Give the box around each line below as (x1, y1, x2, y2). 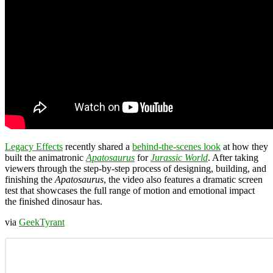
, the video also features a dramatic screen (104, 174, 263, 185)
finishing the (5, 174, 55, 185)
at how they (221, 141, 268, 152)
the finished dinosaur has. (5, 196, 102, 207)
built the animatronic (5, 152, 86, 163)
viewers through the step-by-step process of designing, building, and (5, 163, 266, 174)
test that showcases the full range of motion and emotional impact (5, 185, 255, 196)
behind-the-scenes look (132, 141, 221, 152)
